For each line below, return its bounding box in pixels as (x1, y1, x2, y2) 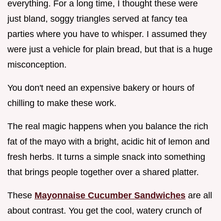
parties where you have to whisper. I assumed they (7, 29, 207, 39)
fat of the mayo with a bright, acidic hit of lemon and (7, 136, 210, 147)
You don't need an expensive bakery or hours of (7, 82, 194, 93)
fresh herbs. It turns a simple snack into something (7, 151, 205, 162)
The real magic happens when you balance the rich (7, 121, 208, 131)
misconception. (7, 59, 67, 70)
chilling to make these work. (7, 98, 116, 108)
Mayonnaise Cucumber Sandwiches (35, 190, 185, 200)
